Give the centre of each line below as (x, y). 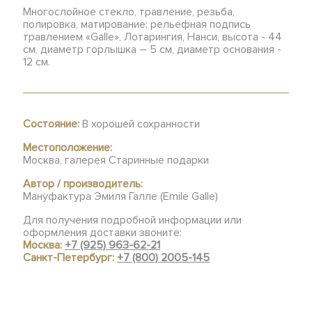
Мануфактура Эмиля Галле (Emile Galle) (121, 196)
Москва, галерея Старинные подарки (116, 160)
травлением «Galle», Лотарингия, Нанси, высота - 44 (153, 37)
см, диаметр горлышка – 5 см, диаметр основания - (153, 49)
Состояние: (52, 124)
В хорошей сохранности (140, 124)
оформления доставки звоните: (103, 233)
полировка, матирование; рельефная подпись (137, 24)
